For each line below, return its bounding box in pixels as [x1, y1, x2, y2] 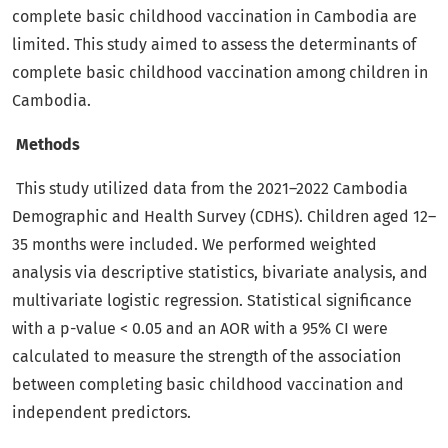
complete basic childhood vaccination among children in [12, 63, 428, 83]
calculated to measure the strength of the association [12, 347, 401, 367]
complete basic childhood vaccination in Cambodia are [12, 7, 417, 27]
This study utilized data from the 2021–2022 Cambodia [16, 179, 408, 199]
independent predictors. [12, 403, 191, 423]
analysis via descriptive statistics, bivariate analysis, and [12, 263, 428, 283]
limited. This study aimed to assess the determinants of [12, 35, 416, 55]
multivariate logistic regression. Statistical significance [12, 291, 412, 311]
